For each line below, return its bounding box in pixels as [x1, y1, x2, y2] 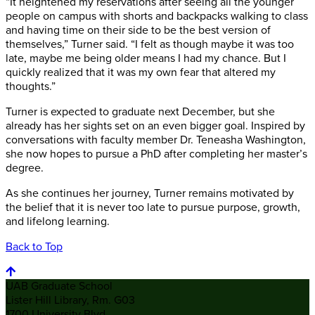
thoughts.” [6, 79, 56, 94]
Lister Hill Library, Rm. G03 [6, 293, 135, 308]
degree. [6, 161, 44, 176]
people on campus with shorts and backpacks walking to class [6, 9, 308, 24]
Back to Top [6, 240, 63, 255]
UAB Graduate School [6, 279, 112, 294]
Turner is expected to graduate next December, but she [6, 105, 275, 120]
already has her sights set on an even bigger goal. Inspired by [6, 119, 305, 134]
